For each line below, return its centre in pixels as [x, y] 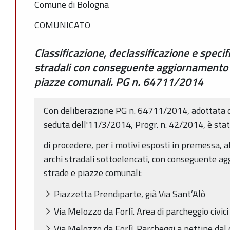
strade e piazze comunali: [93, 173]
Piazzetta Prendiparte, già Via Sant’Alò [130, 194]
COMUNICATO [62, 25]
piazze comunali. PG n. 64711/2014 [119, 82]
